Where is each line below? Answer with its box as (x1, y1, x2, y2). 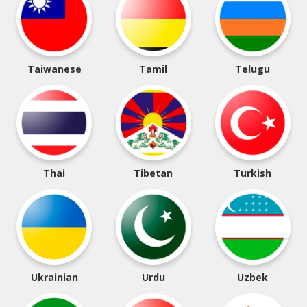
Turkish (234, 167, 272, 180)
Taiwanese (27, 62, 82, 75)
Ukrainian (30, 271, 78, 284)
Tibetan (134, 167, 173, 180)
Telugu (235, 62, 271, 75)
